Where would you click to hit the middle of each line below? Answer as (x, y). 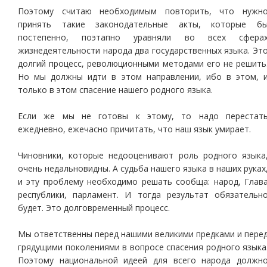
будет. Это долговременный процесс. (94, 208)
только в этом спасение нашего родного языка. (115, 90)
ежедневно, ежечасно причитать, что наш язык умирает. (134, 129)
